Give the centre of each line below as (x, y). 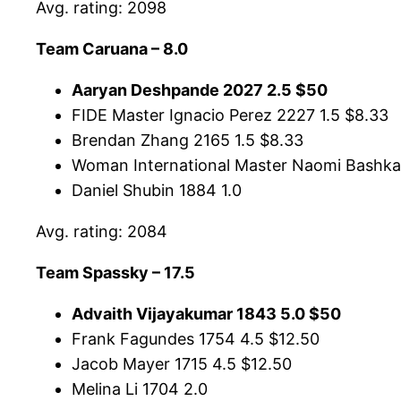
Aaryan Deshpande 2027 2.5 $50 (200, 90)
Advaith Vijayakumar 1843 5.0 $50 (206, 314)
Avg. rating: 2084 (102, 232)
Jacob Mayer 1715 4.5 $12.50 (182, 364)
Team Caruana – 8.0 (112, 49)
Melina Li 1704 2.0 (140, 389)
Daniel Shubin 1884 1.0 (157, 191)
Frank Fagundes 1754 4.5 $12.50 (196, 339)
